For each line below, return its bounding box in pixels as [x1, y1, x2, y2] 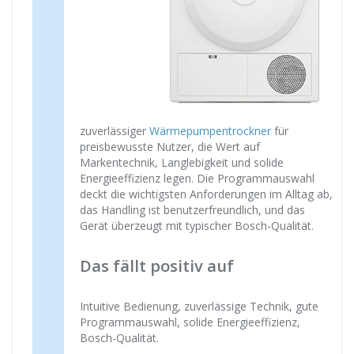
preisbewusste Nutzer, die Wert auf [80, 139, 260, 154]
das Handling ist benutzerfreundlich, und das [80, 202, 305, 217]
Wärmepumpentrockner [149, 123, 271, 138]
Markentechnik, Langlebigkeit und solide [80, 155, 284, 170]
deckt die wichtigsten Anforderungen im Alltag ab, [80, 186, 333, 201]
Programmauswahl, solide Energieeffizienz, [80, 314, 300, 330]
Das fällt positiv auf [80, 255, 234, 277]
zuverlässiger [80, 123, 149, 138]
